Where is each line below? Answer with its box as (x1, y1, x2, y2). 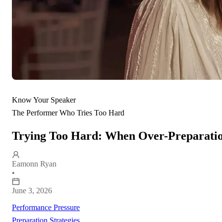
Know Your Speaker (12, 96, 76, 104)
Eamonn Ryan (12, 160, 56, 168)
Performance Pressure (12, 203, 80, 212)
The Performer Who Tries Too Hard (12, 109, 124, 117)
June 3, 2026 (12, 186, 52, 195)
